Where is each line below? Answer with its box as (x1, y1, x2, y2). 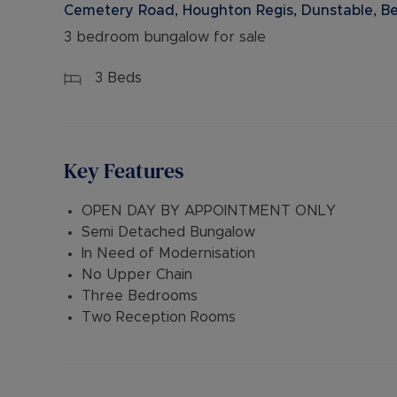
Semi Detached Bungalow (82, 225, 255, 239)
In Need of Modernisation (82, 246, 255, 261)
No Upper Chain (82, 268, 192, 282)
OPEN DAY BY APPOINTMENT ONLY (82, 204, 336, 218)
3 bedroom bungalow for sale (64, 30, 266, 44)
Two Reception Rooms (82, 310, 236, 324)
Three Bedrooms (82, 289, 198, 303)
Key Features (64, 156, 183, 185)
